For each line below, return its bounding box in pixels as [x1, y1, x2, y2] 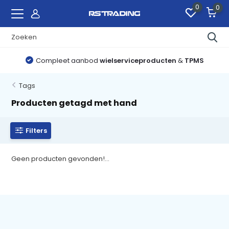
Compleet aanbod [35, 55, 100, 65]
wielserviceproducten [99, 55, 176, 65]
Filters [26, 125, 48, 135]
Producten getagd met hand [11, 97, 138, 109]
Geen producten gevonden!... [11, 154, 110, 164]
